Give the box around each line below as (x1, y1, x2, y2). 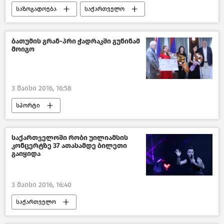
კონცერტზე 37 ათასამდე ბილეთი (11, 141, 127, 150)
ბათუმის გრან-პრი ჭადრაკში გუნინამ (11, 36, 140, 45)
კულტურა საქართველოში (16, 213, 92, 220)
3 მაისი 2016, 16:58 (11, 84, 71, 93)
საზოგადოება (16, 5, 56, 12)
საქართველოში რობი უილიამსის (11, 133, 128, 142)
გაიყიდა (11, 149, 40, 158)
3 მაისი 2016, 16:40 (11, 180, 71, 189)
